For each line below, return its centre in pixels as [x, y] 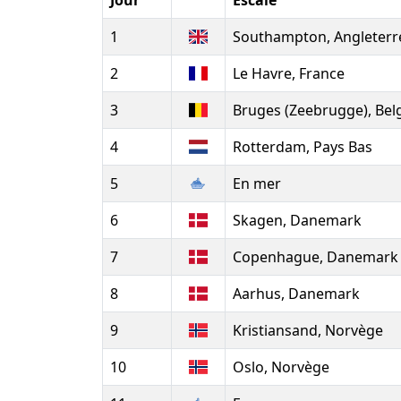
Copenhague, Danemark [316, 257]
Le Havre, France [289, 73]
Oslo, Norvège [281, 367]
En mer [257, 183]
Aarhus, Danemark [296, 294]
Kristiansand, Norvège [308, 330]
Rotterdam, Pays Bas [303, 147]
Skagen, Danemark [297, 220]
